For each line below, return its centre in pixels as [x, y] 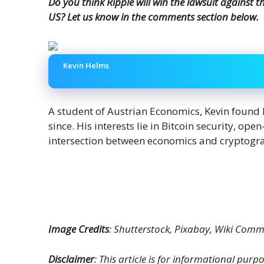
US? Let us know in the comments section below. [154, 17]
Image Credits [79, 229]
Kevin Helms [86, 65]
